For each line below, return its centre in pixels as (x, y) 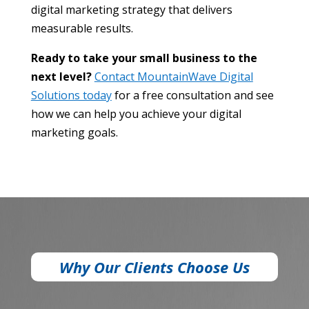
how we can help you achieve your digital (136, 113)
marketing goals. (74, 132)
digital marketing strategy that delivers (131, 9)
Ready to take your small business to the (144, 58)
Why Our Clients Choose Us (154, 267)
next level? (61, 76)
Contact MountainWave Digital (173, 76)
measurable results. (82, 28)
